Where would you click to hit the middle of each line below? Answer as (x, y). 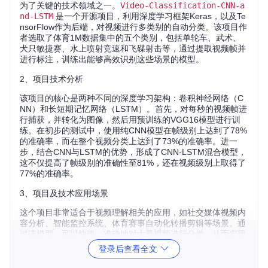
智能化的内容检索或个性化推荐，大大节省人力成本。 (120, 245)
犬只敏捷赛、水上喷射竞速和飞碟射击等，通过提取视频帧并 (133, 48)
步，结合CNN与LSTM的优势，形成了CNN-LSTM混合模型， (133, 152)
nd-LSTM (36, 16)
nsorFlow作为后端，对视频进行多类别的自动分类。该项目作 (133, 27)
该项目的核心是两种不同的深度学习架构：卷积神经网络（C (132, 98)
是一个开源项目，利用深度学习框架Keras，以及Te (150, 16)
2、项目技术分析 (51, 79)
